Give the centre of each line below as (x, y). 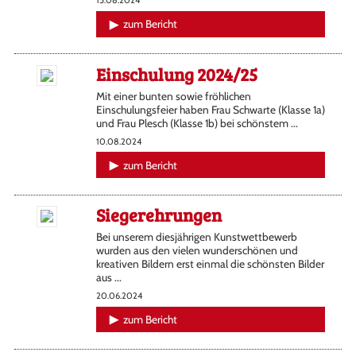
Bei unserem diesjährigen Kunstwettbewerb (196, 237)
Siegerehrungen (159, 215)
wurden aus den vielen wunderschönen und (197, 251)
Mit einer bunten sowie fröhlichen (173, 96)
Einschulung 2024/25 (176, 74)
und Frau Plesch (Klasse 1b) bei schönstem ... (197, 123)
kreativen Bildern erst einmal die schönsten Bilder (210, 264)
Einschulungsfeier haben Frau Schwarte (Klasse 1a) (210, 109)
